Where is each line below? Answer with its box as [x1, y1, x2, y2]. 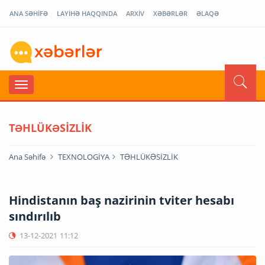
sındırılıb [9, 208, 61, 224]
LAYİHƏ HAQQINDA [57, 9, 117, 18]
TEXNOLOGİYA [58, 151, 109, 162]
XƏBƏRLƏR [153, 9, 188, 18]
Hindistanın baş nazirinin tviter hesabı [9, 192, 234, 208]
